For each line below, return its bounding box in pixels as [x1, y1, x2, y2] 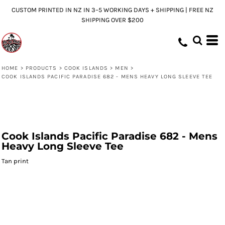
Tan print [2, 157, 29, 165]
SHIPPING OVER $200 [81, 16, 144, 24]
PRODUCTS [25, 65, 57, 71]
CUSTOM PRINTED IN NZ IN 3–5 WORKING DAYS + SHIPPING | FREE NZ [12, 6, 213, 14]
